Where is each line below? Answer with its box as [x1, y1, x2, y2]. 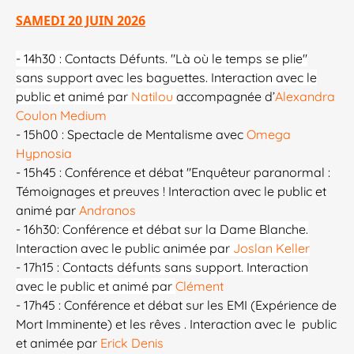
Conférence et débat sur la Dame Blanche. [62, 221, 308, 238]
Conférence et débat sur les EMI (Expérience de [64, 297, 337, 314]
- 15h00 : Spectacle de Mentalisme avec [16, 126, 247, 143]
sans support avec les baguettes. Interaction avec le [16, 70, 317, 86]
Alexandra [275, 88, 335, 105]
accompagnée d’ [176, 88, 275, 105]
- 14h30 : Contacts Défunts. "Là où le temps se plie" [16, 51, 307, 67]
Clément [175, 278, 224, 295]
